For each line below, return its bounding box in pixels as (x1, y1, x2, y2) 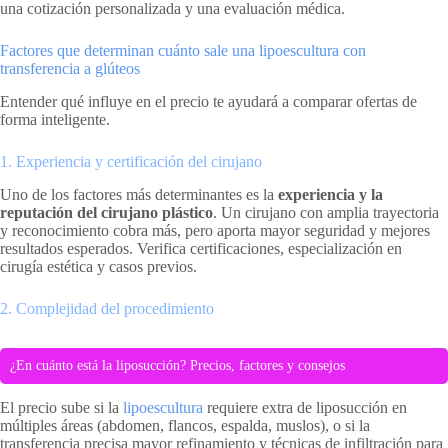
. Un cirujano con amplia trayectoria (213, 203, 439, 221)
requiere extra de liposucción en (203, 398, 407, 416)
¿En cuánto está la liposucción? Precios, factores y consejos (10, 357, 345, 373)
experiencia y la (278, 185, 383, 203)
